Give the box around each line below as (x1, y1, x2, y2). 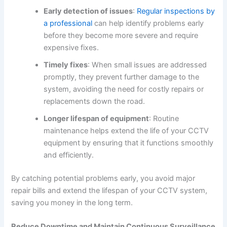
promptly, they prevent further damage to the (44, 72, 200, 82)
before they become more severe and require (44, 31, 199, 41)
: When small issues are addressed (88, 60, 207, 70)
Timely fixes (44, 60, 88, 70)
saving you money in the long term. (11, 198, 133, 208)
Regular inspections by (137, 7, 215, 16)
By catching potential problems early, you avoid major (11, 174, 196, 183)
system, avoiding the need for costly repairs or (44, 85, 204, 94)
